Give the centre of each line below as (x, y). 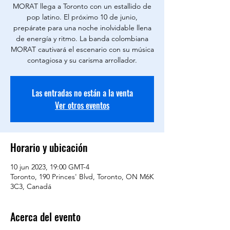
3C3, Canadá (31, 186)
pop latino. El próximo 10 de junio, (82, 17)
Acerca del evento (45, 217)
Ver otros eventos (82, 105)
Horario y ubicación (49, 147)
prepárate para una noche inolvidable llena (82, 28)
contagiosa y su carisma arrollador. (82, 60)
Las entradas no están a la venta (82, 93)
